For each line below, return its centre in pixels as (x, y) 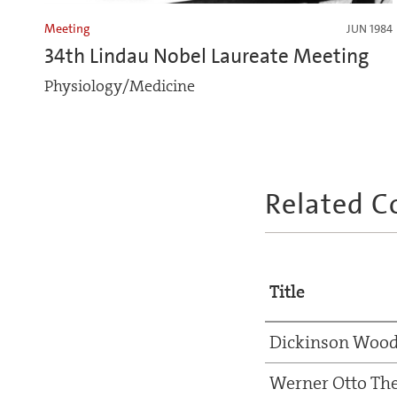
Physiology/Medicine (120, 86)
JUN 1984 (369, 28)
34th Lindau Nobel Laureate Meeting (206, 55)
